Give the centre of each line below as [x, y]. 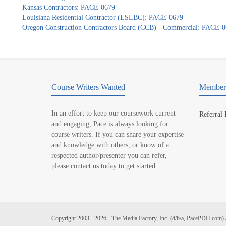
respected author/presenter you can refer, [109, 156]
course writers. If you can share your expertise [118, 134]
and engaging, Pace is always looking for [110, 124]
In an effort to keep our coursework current [114, 113]
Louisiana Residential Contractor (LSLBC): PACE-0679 [102, 17]
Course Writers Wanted [88, 87]
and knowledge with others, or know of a [110, 145]
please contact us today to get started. [104, 166]
